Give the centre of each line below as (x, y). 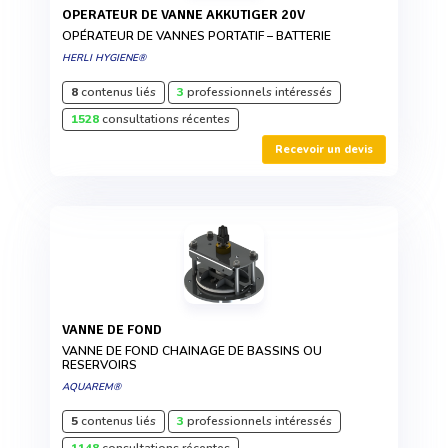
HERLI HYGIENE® (104, 58)
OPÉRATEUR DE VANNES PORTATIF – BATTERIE (196, 36)
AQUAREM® (91, 387)
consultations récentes (164, 119)
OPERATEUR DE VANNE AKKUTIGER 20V (188, 15)
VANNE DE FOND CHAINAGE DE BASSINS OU (192, 351)
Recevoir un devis (324, 150)
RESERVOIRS (99, 365)
